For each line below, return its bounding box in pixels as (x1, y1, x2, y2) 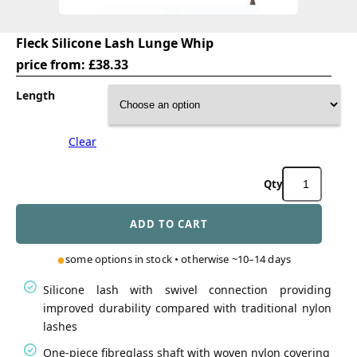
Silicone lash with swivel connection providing (43, 282, 331, 298)
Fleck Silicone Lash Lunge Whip (16, 34, 214, 53)
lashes (43, 319, 77, 335)
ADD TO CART (129, 217, 209, 232)
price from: (16, 56, 88, 74)
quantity (263, 251, 295, 263)
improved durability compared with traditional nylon (43, 300, 331, 316)
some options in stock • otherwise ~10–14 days (65, 252, 291, 267)
